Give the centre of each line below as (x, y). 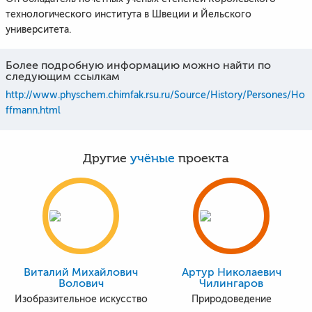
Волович (81, 283)
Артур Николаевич (231, 272)
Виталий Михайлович (81, 272)
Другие (107, 158)
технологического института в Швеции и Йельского (128, 14)
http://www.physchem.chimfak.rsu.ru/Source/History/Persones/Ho (155, 95)
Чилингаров (231, 283)
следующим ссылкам (63, 77)
